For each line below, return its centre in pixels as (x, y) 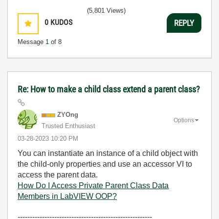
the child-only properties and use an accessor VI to (105, 164)
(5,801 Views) (106, 11)
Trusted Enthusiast (68, 126)
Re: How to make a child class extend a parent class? (109, 89)
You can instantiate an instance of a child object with (108, 153)
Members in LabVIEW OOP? (67, 196)
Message (32, 42)
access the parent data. (59, 175)
